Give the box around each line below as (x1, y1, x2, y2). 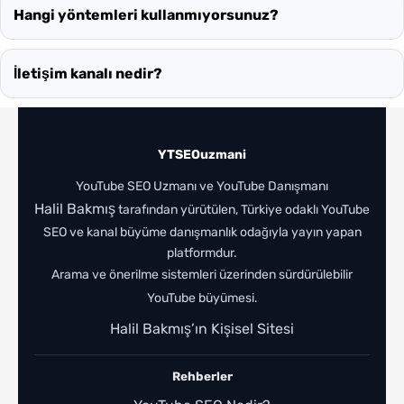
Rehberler (171, 368, 233, 383)
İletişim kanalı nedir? (14, 64, 162, 82)
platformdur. (167, 244, 237, 261)
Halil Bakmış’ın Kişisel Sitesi (110, 319, 294, 337)
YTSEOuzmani (158, 146, 246, 162)
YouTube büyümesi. (146, 289, 258, 306)
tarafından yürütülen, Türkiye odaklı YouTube (115, 201, 370, 217)
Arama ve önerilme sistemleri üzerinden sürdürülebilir (51, 266, 353, 282)
